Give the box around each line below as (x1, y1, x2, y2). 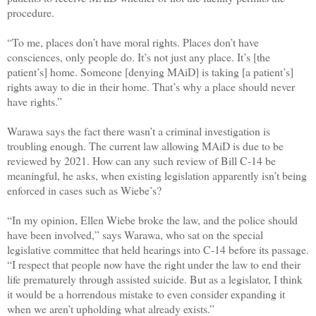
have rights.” (7, 93, 62, 109)
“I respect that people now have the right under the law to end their (7, 256, 300, 272)
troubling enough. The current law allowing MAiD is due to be (7, 138, 284, 153)
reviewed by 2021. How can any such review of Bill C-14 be (7, 152, 276, 168)
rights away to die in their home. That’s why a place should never (7, 78, 295, 94)
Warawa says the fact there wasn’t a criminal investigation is (7, 123, 270, 138)
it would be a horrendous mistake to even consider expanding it (7, 286, 285, 301)
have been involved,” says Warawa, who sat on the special (7, 226, 263, 242)
